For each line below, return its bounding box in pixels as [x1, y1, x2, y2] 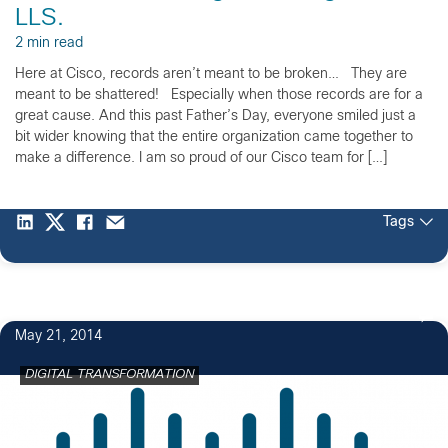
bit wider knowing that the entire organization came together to [15, 130, 413, 144]
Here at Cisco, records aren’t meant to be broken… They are [15, 67, 407, 81]
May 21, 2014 [15, 329, 102, 343]
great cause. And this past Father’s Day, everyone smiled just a [15, 109, 416, 123]
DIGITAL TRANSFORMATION [25, 368, 194, 381]
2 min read [15, 36, 83, 50]
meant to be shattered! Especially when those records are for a [15, 88, 423, 102]
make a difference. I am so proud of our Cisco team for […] [15, 151, 387, 165]
